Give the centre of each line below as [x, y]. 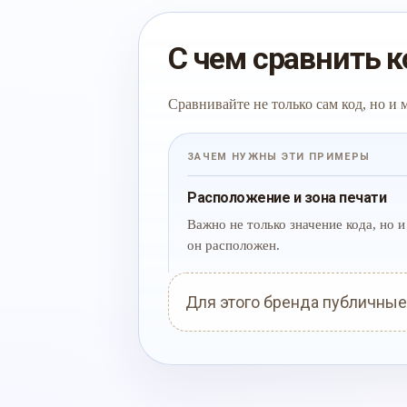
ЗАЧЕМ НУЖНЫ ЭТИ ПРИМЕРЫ [279, 157]
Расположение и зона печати [287, 198]
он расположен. [233, 245]
